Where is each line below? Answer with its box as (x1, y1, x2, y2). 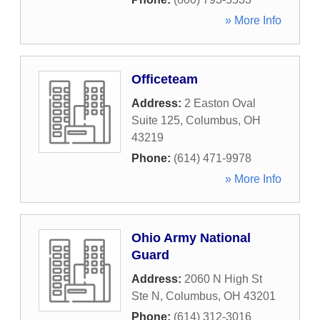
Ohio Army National (131, 231, 251, 245)
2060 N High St (184, 273, 262, 285)
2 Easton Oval (184, 97, 256, 109)
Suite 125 (131, 114, 180, 126)
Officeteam (131, 72, 198, 86)
